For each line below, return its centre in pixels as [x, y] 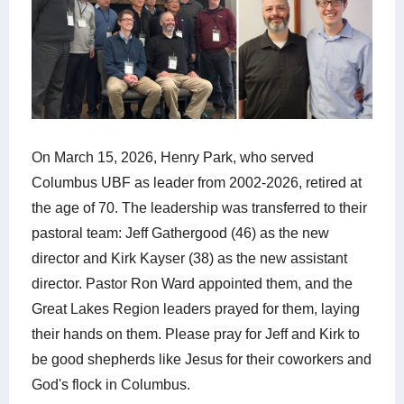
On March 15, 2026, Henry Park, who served [173, 157]
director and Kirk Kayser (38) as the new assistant [189, 258]
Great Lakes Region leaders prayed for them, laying [196, 308]
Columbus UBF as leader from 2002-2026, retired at [197, 182]
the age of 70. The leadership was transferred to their [199, 207]
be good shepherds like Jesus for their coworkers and [202, 359]
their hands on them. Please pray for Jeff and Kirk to [196, 334]
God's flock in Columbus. [113, 384]
